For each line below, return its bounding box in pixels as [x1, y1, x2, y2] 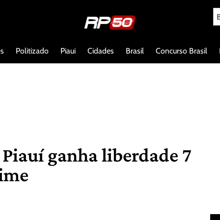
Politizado [16, 46, 49, 55]
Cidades [87, 46, 114, 55]
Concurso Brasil [156, 46, 207, 55]
